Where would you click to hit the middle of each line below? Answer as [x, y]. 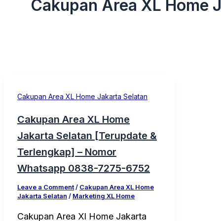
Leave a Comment [46, 187]
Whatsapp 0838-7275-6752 [84, 168]
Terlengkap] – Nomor [67, 152]
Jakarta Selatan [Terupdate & [87, 135]
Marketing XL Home [104, 196]
